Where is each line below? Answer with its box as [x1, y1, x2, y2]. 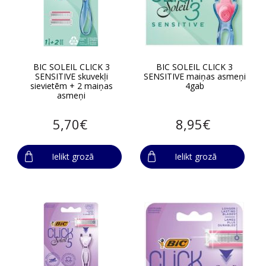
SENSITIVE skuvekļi [34, 70, 108, 82]
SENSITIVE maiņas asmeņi [143, 70, 246, 82]
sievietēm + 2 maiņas [30, 80, 113, 91]
